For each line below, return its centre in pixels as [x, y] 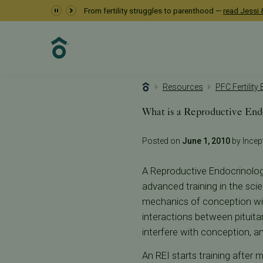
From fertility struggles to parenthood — [153, 11]
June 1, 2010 [206, 141]
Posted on [162, 141]
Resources [183, 87]
